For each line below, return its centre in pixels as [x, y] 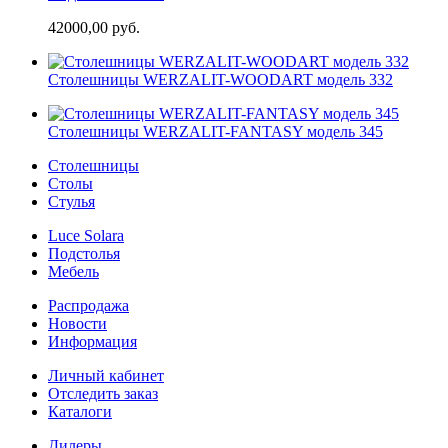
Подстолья [84, 253]
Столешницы [93, 165]
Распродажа [88, 305]
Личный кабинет [106, 375]
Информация [92, 341]
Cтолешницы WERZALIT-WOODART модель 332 [220, 79]
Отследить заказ [103, 393]
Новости [77, 323]
